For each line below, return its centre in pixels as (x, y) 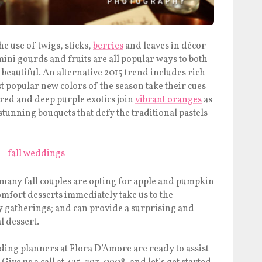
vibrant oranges (168, 100)
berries (108, 46)
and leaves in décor (165, 46)
